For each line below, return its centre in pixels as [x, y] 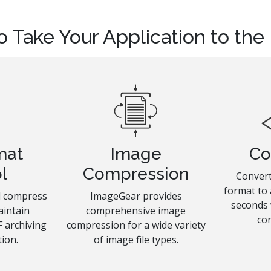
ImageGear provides [136, 196]
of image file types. [136, 240]
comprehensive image [136, 211]
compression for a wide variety [136, 225]
